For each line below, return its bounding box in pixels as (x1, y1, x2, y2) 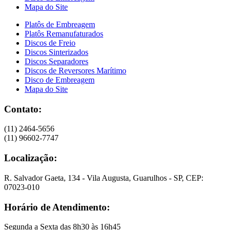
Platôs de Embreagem (25, 20, 95, 29)
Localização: (4, 152, 57, 164)
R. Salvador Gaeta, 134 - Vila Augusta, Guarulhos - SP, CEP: (4, 173, 203, 182)
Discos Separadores (25, 57, 88, 66)
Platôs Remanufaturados (25, 29, 103, 39)
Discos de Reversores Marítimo (25, 66, 126, 75)
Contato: (4, 103, 42, 114)
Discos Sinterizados (25, 48, 88, 57)
